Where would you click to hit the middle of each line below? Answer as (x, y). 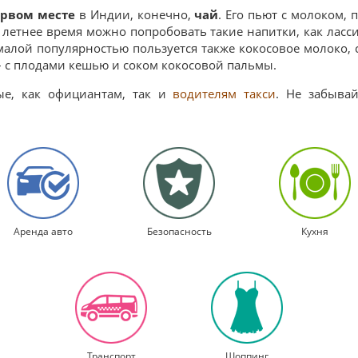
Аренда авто (43, 231)
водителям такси (225, 93)
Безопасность (179, 231)
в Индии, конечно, (135, 14)
